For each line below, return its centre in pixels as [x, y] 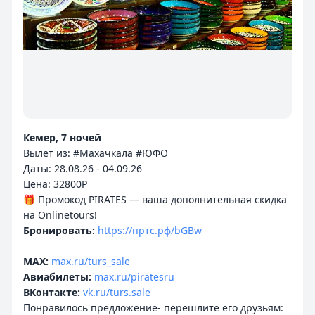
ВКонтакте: [52, 292]
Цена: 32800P [55, 184]
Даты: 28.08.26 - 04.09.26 [83, 168]
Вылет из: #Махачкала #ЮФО [96, 153]
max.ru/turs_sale [91, 261]
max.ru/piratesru [134, 277]
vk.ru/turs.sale [117, 292]
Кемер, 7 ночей [62, 137]
